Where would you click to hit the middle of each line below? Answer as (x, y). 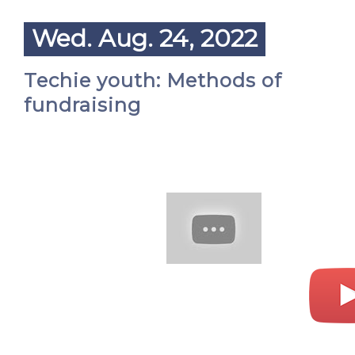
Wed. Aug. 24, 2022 (145, 38)
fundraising (82, 105)
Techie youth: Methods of (153, 80)
